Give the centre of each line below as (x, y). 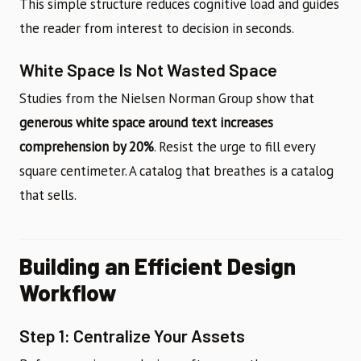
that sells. (48, 195)
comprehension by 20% (87, 146)
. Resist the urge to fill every (234, 146)
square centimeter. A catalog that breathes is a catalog (176, 170)
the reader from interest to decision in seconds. (157, 28)
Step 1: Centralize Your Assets (132, 335)
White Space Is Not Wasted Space (148, 69)
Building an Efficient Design (158, 266)
